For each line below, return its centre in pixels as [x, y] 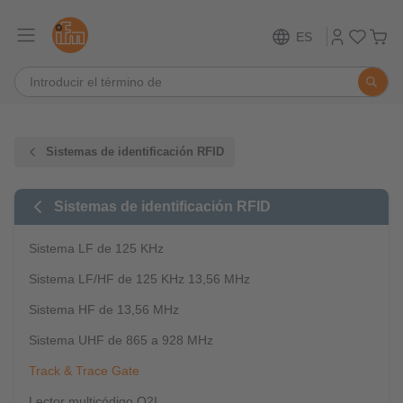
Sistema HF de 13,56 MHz [104, 309]
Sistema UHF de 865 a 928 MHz [121, 340]
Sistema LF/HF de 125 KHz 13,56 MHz [139, 279]
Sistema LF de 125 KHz [96, 248]
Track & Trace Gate [84, 371]
